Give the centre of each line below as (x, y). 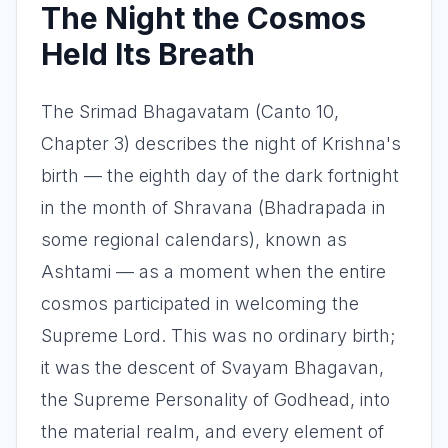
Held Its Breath (148, 54)
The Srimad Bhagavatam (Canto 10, (190, 111)
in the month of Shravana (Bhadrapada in (213, 207)
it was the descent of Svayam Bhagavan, (212, 367)
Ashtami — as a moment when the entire (213, 271)
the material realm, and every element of (212, 431)
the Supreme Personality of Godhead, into (215, 399)
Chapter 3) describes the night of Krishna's (221, 143)
